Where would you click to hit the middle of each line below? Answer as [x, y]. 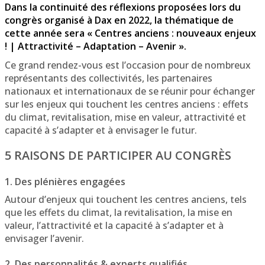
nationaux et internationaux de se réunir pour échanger [130, 91]
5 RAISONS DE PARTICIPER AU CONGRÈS [118, 155]
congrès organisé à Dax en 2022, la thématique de [119, 20]
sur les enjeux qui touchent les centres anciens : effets [127, 104]
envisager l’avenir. [44, 239]
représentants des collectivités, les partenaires [109, 78]
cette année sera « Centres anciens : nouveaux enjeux [130, 33]
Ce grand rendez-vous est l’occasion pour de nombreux [128, 65]
